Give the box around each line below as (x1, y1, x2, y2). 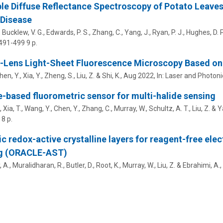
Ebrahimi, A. (182, 161, 220, 169)
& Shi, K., (94, 71, 123, 80)
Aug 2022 (123, 71, 154, 80)
